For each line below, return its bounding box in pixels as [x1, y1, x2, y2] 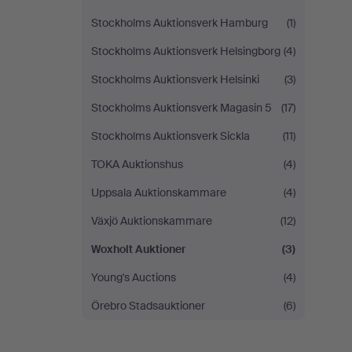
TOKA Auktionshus [91, 157, 183, 171]
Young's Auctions [91, 270, 176, 284]
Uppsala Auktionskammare [91, 185, 226, 200]
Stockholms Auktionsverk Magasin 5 [91, 101, 272, 115]
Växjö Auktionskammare [91, 214, 212, 228]
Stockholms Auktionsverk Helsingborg [91, 44, 280, 58]
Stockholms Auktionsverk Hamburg [91, 16, 268, 30]
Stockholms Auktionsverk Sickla [91, 129, 250, 143]
